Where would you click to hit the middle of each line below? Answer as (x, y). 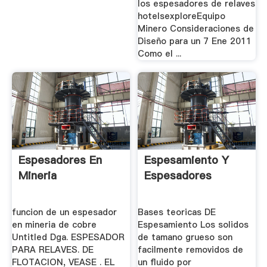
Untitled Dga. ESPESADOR (68, 237)
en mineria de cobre (54, 225)
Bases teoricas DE (177, 212)
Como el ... (160, 53)
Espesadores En (60, 160)
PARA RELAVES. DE (52, 250)
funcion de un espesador (64, 212)
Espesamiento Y (187, 160)
